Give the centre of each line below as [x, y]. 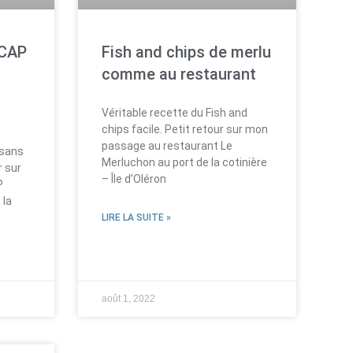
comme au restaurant [178, 74]
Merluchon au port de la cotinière [184, 162]
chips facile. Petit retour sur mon [184, 129]
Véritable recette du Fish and [174, 112]
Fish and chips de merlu [186, 52]
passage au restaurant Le [167, 145]
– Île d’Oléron [134, 178]
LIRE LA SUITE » [136, 217]
